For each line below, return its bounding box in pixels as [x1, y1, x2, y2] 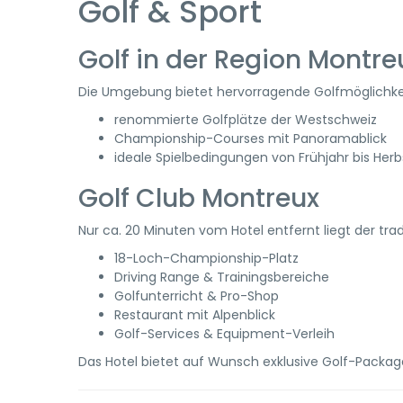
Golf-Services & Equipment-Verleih [114, 325, 335, 343]
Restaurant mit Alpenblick [114, 306, 275, 324]
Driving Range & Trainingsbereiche [114, 268, 329, 286]
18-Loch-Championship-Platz [114, 249, 299, 267]
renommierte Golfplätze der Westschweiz [114, 111, 377, 129]
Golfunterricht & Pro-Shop [114, 287, 279, 305]
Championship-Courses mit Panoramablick [114, 130, 387, 148]
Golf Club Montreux [78, 181, 319, 216]
